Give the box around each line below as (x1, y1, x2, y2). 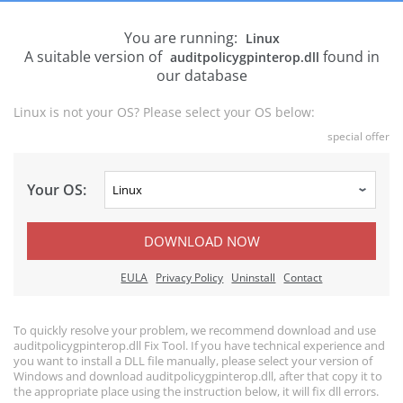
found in (318, 47, 380, 67)
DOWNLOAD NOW (143, 232, 260, 250)
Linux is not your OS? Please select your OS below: (13, 103, 315, 121)
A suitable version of (23, 47, 166, 67)
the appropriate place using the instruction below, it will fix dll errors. (13, 383, 379, 399)
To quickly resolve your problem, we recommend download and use (13, 322, 376, 338)
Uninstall (231, 270, 276, 285)
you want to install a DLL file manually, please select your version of (13, 353, 372, 369)
